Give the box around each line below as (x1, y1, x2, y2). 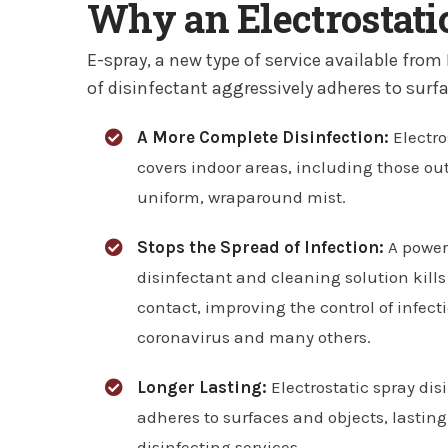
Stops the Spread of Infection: (137, 237, 388, 257)
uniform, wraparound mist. (137, 187, 346, 207)
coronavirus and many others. (137, 327, 371, 347)
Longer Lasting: (137, 377, 267, 397)
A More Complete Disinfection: (137, 127, 389, 147)
